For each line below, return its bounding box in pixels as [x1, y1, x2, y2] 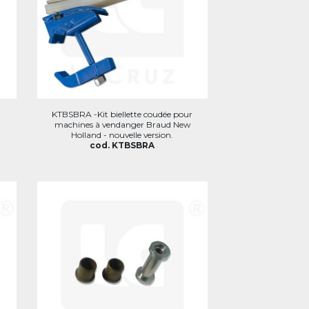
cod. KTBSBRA [90, 139, 155, 150]
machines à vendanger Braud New [54, 119, 190, 130]
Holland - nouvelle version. [71, 129, 174, 140]
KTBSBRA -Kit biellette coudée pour [52, 108, 193, 119]
